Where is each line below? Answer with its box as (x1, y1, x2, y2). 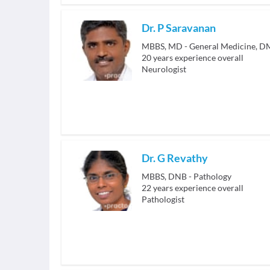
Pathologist (142, 194, 184, 205)
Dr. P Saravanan (142, 21, 216, 35)
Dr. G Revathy (142, 151, 208, 165)
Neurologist (142, 64, 186, 75)
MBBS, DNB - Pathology (142, 171, 231, 182)
